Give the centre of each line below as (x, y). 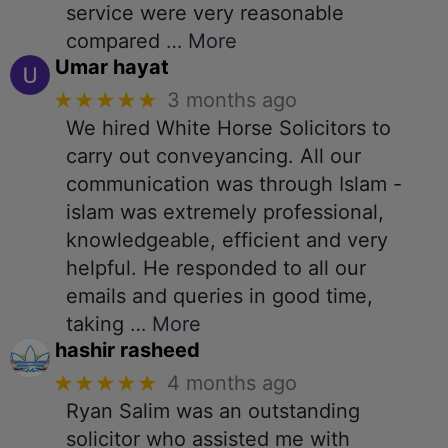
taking (95, 323)
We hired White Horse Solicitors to (228, 127)
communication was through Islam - (234, 183)
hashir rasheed (127, 349)
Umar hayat (111, 66)
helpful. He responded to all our (216, 267)
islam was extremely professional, (225, 211)
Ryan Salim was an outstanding (213, 410)
